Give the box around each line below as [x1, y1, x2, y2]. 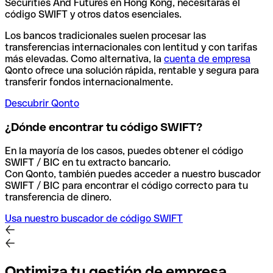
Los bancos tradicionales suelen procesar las [5, 30, 206, 42]
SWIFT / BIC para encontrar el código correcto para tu [5, 179, 248, 191]
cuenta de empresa [164, 53, 250, 65]
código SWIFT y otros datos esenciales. [5, 9, 182, 21]
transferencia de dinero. [5, 191, 112, 203]
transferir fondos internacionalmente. [5, 76, 173, 88]
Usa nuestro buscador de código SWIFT [5, 212, 183, 224]
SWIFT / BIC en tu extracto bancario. [5, 156, 173, 168]
